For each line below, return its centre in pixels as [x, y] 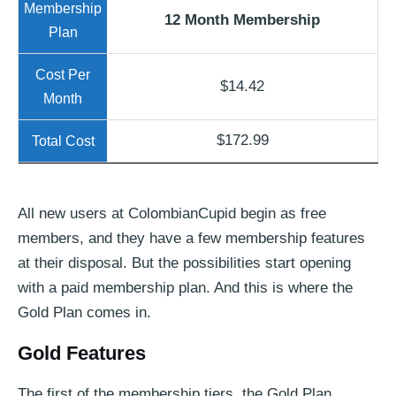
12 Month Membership [242, 19]
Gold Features [82, 353]
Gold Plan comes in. [84, 312]
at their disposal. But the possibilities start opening [184, 263]
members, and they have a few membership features [191, 238]
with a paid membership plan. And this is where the [185, 287]
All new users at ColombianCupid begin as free [172, 213]
